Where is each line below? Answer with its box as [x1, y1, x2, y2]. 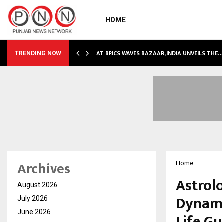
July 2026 [17, 194, 48, 202]
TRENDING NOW [15, 50, 61, 56]
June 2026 [17, 208, 51, 216]
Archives [17, 158, 70, 181]
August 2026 [17, 181, 57, 189]
